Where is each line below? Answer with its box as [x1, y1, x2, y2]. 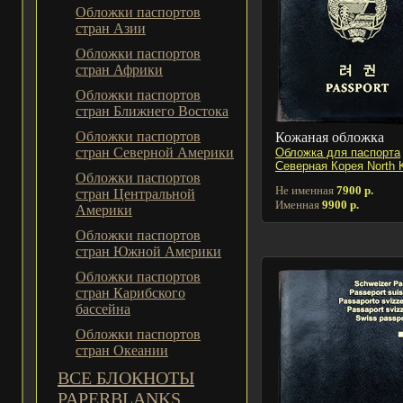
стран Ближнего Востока [76, 103, 228, 119]
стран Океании [76, 343, 168, 358]
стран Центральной [76, 186, 195, 201]
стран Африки [76, 62, 163, 77]
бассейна [76, 301, 130, 317]
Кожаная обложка [275, 129, 384, 145]
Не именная [275, 183, 336, 197]
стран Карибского [76, 285, 185, 300]
